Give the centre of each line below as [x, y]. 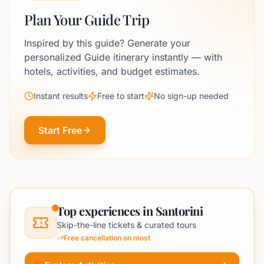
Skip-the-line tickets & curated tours [126, 225]
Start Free [60, 130]
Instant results [61, 96]
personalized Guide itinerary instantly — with [123, 57]
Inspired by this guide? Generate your [107, 43]
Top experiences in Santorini [130, 211]
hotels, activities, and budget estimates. [112, 71]
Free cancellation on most [107, 238]
